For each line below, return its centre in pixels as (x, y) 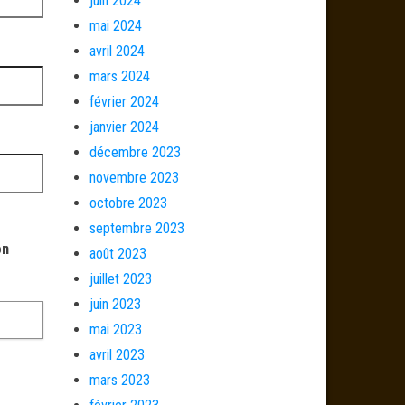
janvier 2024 (124, 127)
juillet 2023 (120, 279)
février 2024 (124, 102)
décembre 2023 (135, 152)
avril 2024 (117, 51)
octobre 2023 (128, 203)
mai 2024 (115, 26)
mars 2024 (119, 76)
